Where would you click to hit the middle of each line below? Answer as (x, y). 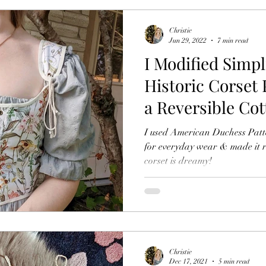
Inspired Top (191, 129)
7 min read (233, 40)
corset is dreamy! (178, 161)
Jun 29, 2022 (188, 40)
